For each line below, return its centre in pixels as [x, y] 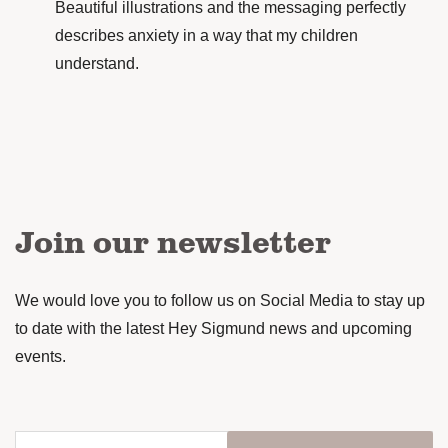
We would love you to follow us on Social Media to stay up [220, 301]
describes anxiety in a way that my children [206, 36]
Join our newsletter [173, 241]
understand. [97, 64]
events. [40, 357]
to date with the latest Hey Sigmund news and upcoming [213, 329]
